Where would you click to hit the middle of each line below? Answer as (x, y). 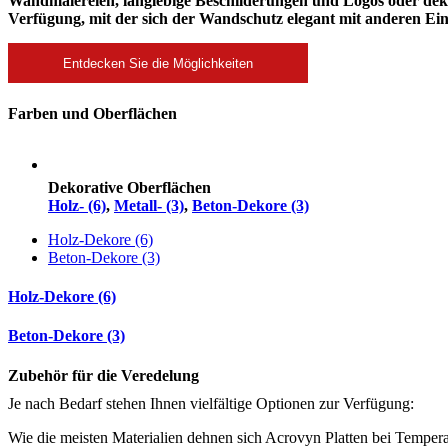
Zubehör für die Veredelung (103, 375)
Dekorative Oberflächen (129, 187)
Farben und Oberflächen (92, 113)
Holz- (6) (77, 205)
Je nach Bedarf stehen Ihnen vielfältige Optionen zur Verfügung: (211, 403)
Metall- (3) (149, 205)
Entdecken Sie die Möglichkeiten (158, 63)
